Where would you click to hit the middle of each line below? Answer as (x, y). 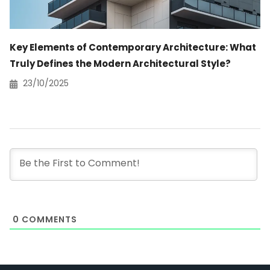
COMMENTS (48, 220)
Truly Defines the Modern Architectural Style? (120, 64)
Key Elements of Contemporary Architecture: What (133, 48)
